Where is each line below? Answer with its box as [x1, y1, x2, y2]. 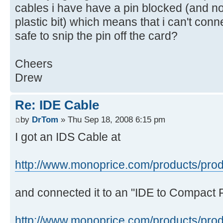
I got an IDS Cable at [15, 130, 120, 144]
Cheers [15, 57, 53, 70]
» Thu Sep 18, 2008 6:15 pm [58, 114, 165, 125]
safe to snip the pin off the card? [15, 29, 178, 42]
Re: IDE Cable [15, 97, 99, 112]
